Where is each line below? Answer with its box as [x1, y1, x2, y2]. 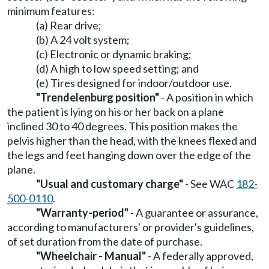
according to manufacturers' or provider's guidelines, [7, 220, 254, 234]
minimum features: [7, 4, 95, 17]
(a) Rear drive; [36, 19, 101, 32]
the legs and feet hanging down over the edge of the [7, 148, 251, 162]
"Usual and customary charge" [36, 177, 183, 190]
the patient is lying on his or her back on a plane [7, 105, 224, 118]
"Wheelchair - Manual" [36, 249, 146, 262]
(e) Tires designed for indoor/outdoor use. [36, 76, 232, 89]
